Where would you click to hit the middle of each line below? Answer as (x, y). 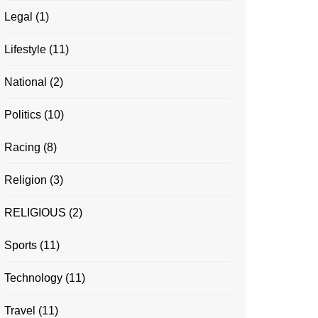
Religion (26, 180)
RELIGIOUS (35, 213)
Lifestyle (25, 49)
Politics (23, 115)
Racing (22, 147)
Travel (20, 311)
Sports (21, 245)
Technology (33, 278)
